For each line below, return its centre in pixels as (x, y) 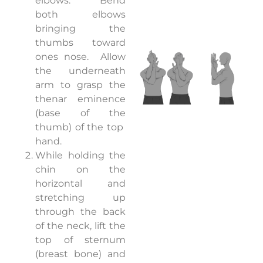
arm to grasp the (80, 85)
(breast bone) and (80, 254)
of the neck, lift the (80, 226)
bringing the (80, 29)
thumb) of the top (79, 127)
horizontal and (80, 184)
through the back (80, 212)
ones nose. (62, 57)
